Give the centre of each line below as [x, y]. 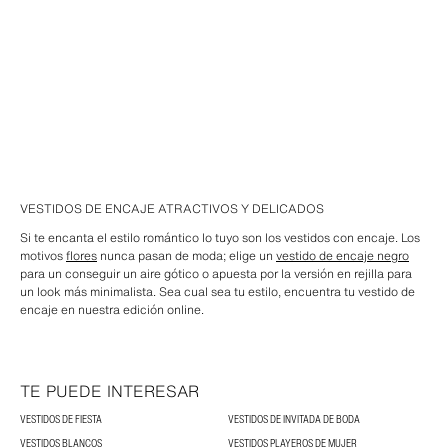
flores [81, 255]
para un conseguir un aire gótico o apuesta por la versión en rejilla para [216, 273]
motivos [43, 255]
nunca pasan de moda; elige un [186, 255]
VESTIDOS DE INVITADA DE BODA [294, 419]
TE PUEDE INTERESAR [109, 391]
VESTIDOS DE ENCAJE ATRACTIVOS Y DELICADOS [172, 208]
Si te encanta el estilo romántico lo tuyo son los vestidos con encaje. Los [220, 237]
